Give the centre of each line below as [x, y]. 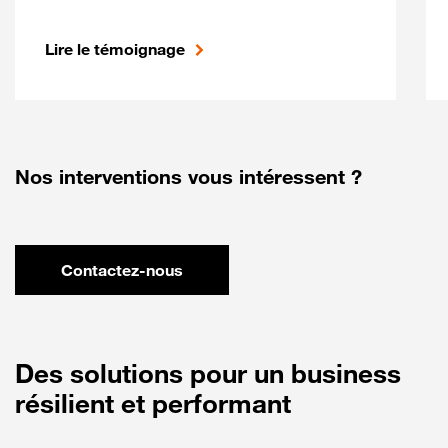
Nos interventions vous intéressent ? [188, 177]
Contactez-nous [122, 270]
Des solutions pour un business [208, 373]
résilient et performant [153, 403]
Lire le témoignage [115, 49]
